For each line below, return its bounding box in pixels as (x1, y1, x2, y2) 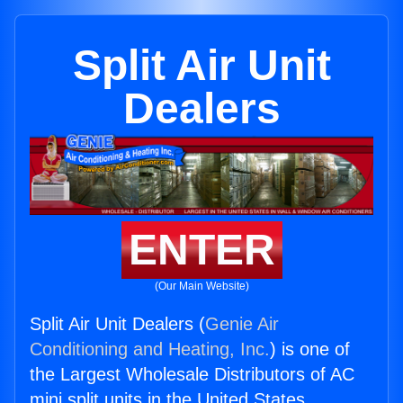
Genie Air (205, 314, 279, 335)
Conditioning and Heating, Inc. (30, 339, 270, 360)
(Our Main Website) (154, 280, 249, 293)
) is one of (270, 339, 350, 360)
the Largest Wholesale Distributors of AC (30, 364, 354, 385)
